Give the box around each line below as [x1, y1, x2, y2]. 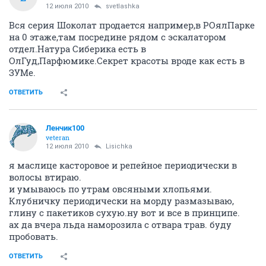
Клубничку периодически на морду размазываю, [9, 195, 234, 207]
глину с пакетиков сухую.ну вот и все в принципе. [9, 207, 240, 218]
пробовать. [9, 230, 58, 242]
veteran [46, 133, 69, 142]
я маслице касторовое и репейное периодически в [9, 159, 237, 171]
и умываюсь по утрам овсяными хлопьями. [9, 183, 212, 195]
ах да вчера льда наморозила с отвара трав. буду [9, 218, 232, 230]
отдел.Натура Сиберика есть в [9, 43, 146, 55]
